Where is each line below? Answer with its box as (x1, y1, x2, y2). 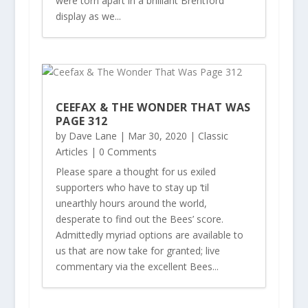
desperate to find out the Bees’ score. (55, 212, 223, 225)
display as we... (55, 9, 121, 23)
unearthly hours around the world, (55, 196, 207, 210)
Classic (197, 129, 228, 142)
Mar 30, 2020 (127, 129, 187, 142)
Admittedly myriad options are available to (55, 228, 243, 241)
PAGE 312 (55, 113, 108, 129)
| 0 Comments (87, 144, 157, 158)
